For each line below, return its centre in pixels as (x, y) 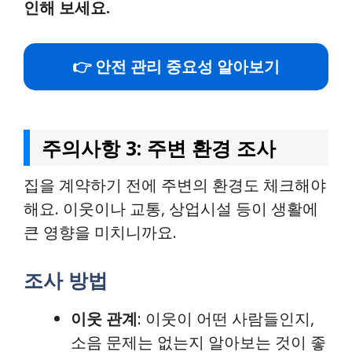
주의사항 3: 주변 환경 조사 (159, 148)
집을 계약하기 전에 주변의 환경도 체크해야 (175, 185)
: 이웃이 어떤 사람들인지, (226, 319)
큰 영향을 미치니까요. (100, 232)
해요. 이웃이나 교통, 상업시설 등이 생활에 (171, 209)
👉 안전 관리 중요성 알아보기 (176, 66)
